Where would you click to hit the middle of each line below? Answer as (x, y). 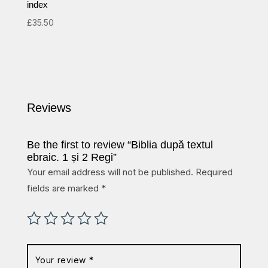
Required (214, 172)
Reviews (49, 107)
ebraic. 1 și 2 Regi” (71, 157)
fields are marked (64, 188)
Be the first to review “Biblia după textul (120, 144)
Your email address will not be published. (110, 172)
